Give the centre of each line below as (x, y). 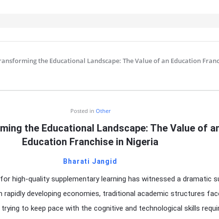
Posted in (83, 111)
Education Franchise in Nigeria (90, 142)
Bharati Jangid (90, 161)
